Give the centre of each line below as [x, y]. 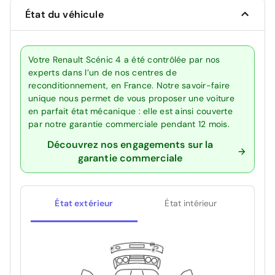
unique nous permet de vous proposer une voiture [131, 98]
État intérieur [191, 203]
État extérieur [84, 203]
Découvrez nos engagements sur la [130, 144]
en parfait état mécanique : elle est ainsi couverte [130, 111]
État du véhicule [64, 14]
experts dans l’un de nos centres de [103, 72]
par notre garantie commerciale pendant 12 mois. [129, 124]
